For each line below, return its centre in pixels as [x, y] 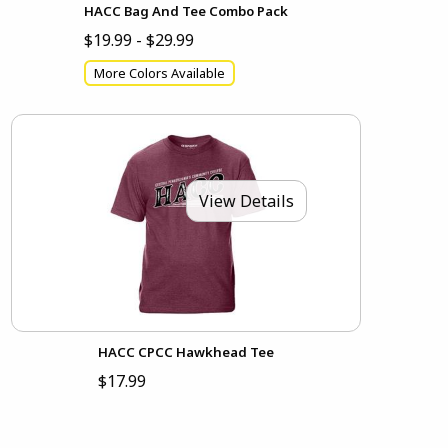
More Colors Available [159, 72]
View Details [246, 201]
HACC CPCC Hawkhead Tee [185, 352]
